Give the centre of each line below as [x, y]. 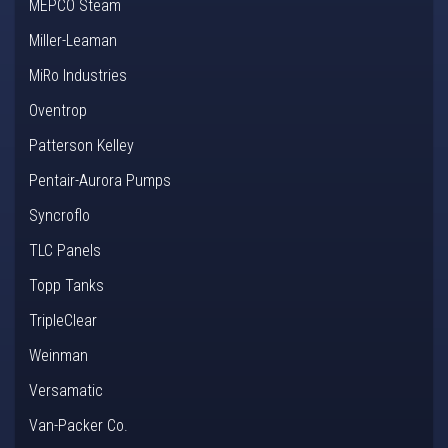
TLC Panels [65, 251]
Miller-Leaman [73, 41]
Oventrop [58, 111]
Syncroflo [59, 216]
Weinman [58, 356]
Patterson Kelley [81, 146]
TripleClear [63, 321]
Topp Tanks [66, 286]
